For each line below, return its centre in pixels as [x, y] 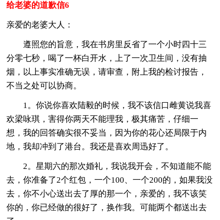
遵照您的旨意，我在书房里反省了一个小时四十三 [107, 44]
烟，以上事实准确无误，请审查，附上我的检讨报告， [107, 72]
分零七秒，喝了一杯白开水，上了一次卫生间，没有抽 [107, 58]
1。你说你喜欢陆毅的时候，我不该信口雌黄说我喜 [109, 105]
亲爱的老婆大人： [40, 25]
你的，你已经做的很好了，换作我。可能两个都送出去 [107, 207]
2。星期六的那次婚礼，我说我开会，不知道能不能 [109, 166]
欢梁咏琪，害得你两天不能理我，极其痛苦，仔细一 [103, 119]
